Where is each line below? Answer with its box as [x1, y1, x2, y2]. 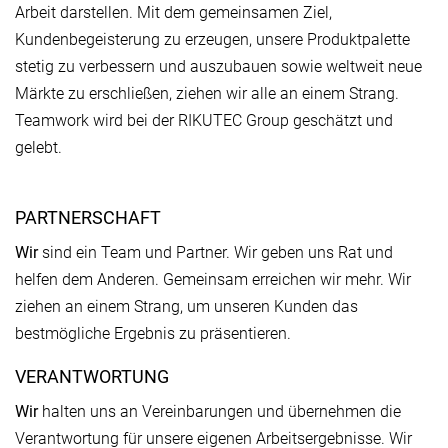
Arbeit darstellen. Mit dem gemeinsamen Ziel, [15, 3, 332, 22]
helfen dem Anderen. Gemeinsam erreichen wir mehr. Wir [15, 270, 411, 289]
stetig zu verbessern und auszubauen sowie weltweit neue [15, 57, 422, 76]
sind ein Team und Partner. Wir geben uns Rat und [38, 243, 393, 262]
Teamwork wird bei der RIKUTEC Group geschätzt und [15, 111, 393, 130]
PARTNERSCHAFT [15, 208, 161, 228]
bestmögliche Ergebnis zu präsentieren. [15, 324, 291, 343]
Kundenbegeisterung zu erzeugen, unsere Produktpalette [15, 30, 410, 49]
